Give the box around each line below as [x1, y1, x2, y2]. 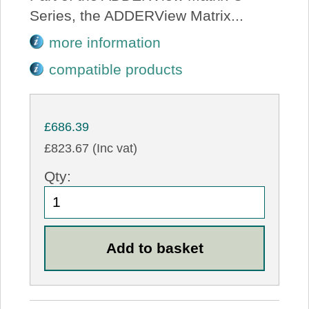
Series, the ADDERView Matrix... [29, 7, 243, 23]
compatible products [49, 61, 183, 78]
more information [49, 34, 161, 50]
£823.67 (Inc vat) [44, 141, 138, 156]
